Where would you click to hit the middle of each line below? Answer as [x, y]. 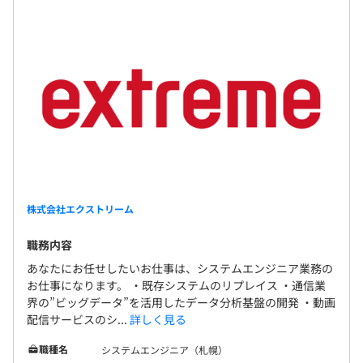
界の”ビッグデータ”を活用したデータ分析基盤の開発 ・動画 [181, 303]
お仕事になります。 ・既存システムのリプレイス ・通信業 [176, 286]
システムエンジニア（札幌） [164, 350]
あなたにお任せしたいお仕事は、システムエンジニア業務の [180, 269]
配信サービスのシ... [78, 320]
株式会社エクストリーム [80, 209]
